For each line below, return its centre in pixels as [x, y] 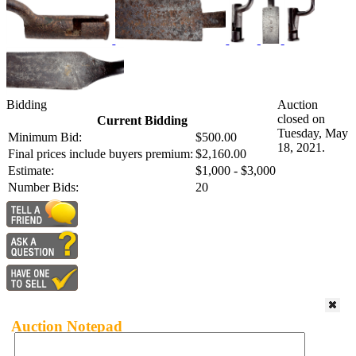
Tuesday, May [313, 133]
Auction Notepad [67, 326]
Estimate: [31, 171]
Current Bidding [142, 121]
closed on [301, 119]
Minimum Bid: [45, 137]
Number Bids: [43, 188]
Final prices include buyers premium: [101, 154]
